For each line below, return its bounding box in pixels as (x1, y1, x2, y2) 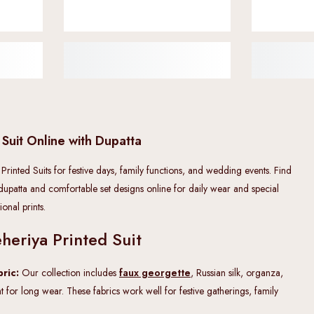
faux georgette (119, 265, 191, 280)
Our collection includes (22, 265, 119, 280)
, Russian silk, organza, (191, 265, 283, 280)
